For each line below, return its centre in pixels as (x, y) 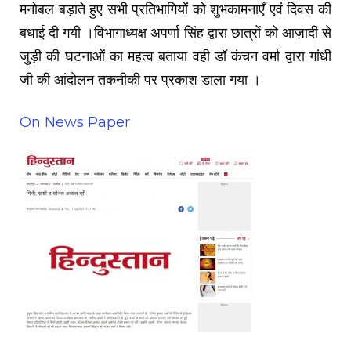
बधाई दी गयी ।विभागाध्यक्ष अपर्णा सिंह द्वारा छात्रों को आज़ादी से (175, 33)
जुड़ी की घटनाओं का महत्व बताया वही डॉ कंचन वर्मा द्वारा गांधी (175, 57)
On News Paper (75, 123)
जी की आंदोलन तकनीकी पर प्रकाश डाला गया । (140, 80)
